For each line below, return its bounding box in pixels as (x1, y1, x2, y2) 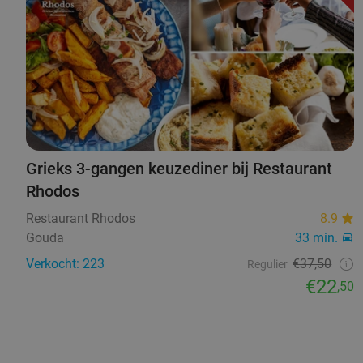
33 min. (295, 230, 339, 246)
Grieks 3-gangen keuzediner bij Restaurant (26, 159, 332, 179)
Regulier (247, 258, 288, 271)
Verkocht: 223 (26, 256, 105, 272)
